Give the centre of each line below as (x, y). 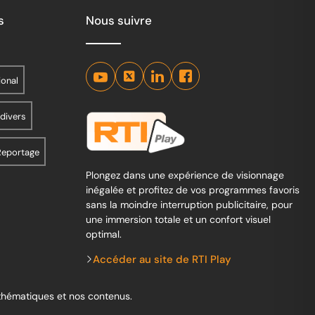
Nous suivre (119, 21)
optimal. (104, 234)
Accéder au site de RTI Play (162, 259)
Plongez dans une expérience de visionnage (185, 175)
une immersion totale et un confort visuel (178, 219)
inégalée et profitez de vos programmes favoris (193, 189)
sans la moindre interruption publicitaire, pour (189, 204)
